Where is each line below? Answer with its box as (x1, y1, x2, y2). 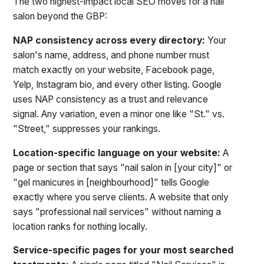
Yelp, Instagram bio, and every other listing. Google (13, 79, 222, 90)
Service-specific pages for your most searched (13, 245, 234, 256)
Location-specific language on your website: (13, 147, 223, 159)
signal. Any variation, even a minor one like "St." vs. (13, 108, 225, 120)
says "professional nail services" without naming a (13, 206, 222, 217)
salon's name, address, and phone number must (13, 49, 210, 61)
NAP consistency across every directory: (13, 35, 208, 46)
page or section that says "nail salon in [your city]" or (13, 161, 233, 173)
